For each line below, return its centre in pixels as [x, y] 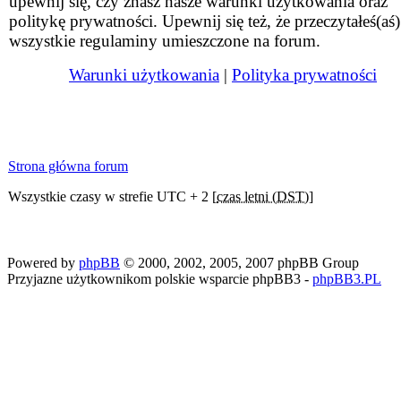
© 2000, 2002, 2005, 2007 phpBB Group [239, 263]
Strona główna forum [68, 166]
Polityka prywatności [304, 75]
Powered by [43, 263]
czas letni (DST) [263, 196]
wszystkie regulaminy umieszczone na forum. [165, 41]
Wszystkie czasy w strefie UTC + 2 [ [112, 196]
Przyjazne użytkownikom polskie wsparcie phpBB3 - [160, 279]
